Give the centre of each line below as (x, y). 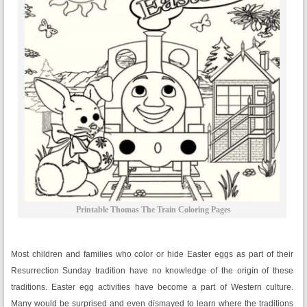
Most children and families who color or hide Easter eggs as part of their (152, 254)
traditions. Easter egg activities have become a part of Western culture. (152, 287)
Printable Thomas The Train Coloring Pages (153, 210)
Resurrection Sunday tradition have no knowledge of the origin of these (152, 271)
